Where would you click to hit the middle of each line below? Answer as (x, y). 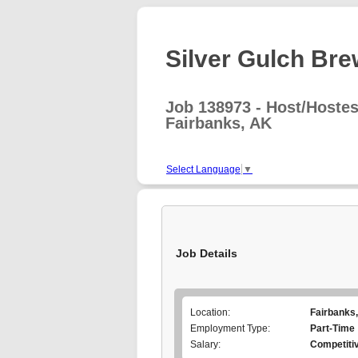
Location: (210, 312)
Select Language (203, 169)
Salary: (205, 344)
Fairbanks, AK (219, 123)
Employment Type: (230, 328)
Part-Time (332, 328)
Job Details (207, 253)
